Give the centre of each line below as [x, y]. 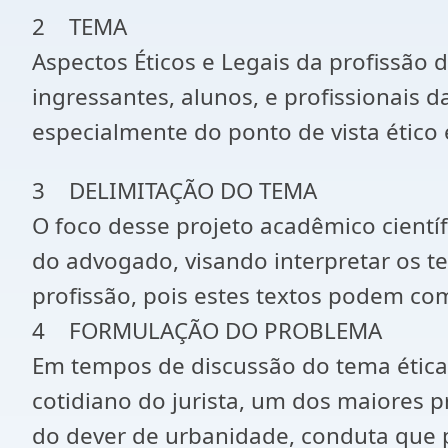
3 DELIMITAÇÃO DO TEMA [174, 190]
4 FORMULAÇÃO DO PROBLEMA [207, 330]
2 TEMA [79, 26]
